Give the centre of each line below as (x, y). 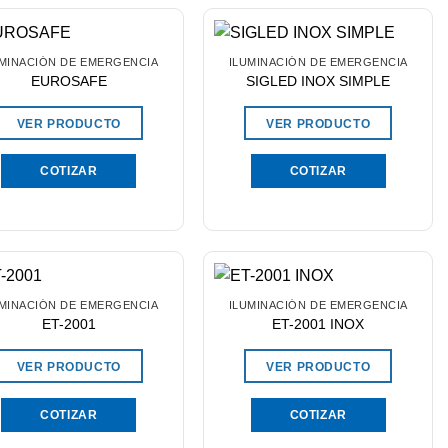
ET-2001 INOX (318, 323)
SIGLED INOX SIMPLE (318, 80)
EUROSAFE (68, 80)
